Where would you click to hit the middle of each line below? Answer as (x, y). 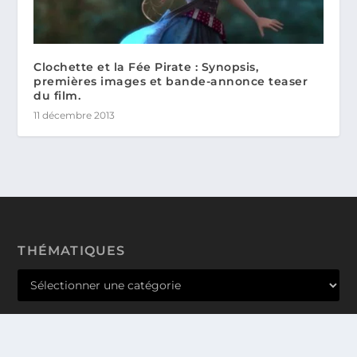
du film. (57, 95)
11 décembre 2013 (75, 115)
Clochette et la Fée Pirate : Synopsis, (146, 67)
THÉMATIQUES (72, 250)
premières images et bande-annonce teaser (171, 81)
